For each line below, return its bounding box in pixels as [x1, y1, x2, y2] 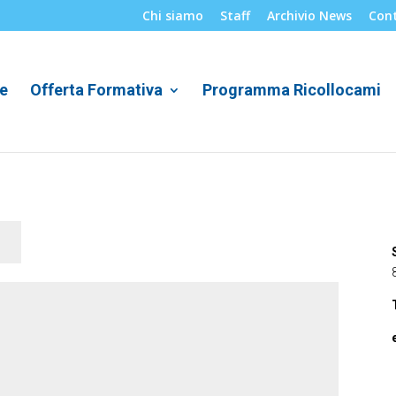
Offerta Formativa [30, 80, 164, 99]
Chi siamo [141, 6, 203, 24]
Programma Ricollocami [202, 80, 382, 99]
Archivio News [266, 6, 352, 24]
